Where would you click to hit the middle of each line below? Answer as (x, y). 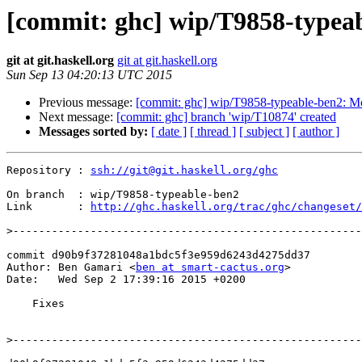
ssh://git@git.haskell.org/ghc (184, 170)
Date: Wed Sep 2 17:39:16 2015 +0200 (126, 280)
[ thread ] (213, 132)
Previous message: (87, 103)
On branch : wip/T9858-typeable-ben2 (123, 195)
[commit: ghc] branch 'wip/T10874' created (226, 117)
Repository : (48, 170)
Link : (48, 207)
